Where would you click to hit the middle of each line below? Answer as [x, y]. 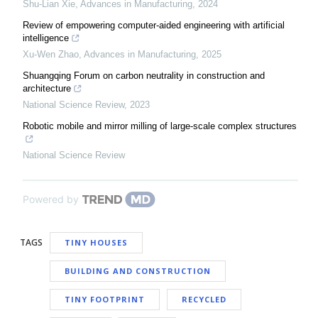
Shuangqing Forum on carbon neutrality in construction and [144, 76]
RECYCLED [204, 300]
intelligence [46, 38]
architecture [47, 89]
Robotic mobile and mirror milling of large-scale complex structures [160, 126]
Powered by [51, 199]
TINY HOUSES [96, 243]
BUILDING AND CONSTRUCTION [138, 271]
